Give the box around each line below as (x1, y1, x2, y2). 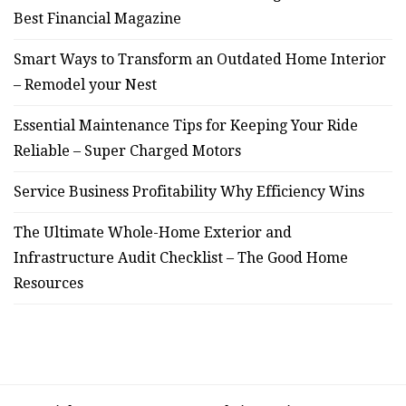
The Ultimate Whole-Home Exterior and (14, 223, 292, 241)
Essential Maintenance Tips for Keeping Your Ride (14, 116, 358, 134)
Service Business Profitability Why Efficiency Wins (14, 182, 364, 200)
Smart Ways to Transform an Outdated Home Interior (14, 50, 386, 68)
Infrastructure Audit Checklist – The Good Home (14, 248, 348, 266)
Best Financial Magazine (14, 9, 181, 27)
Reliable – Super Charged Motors (14, 141, 241, 159)
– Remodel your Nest (14, 75, 157, 93)
